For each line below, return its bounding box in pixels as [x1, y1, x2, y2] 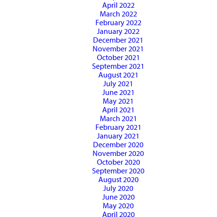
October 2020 [96, 157, 140, 167]
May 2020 [103, 201, 134, 211]
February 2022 [95, 17, 141, 28]
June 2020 [102, 192, 135, 202]
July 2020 [103, 183, 133, 193]
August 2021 [98, 70, 139, 80]
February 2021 [95, 122, 141, 132]
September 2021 [92, 61, 144, 71]
